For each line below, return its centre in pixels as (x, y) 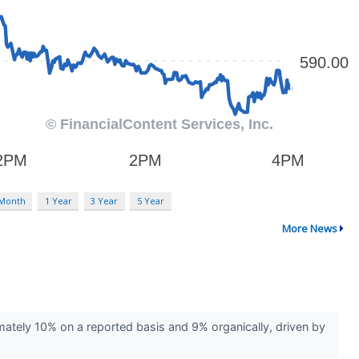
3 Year (105, 201)
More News (309, 228)
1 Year (58, 201)
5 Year (150, 201)
